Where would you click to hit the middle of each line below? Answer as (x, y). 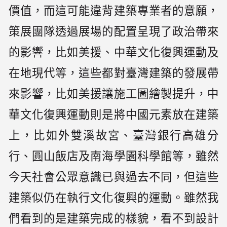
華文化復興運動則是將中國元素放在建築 (113, 115)
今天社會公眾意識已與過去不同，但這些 (113, 177)
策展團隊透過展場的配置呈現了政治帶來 (113, 32)
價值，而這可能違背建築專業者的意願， (113, 11)
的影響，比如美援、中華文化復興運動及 (113, 53)
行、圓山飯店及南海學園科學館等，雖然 (113, 157)
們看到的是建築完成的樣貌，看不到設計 (113, 219)
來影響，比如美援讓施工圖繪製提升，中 (113, 94)
